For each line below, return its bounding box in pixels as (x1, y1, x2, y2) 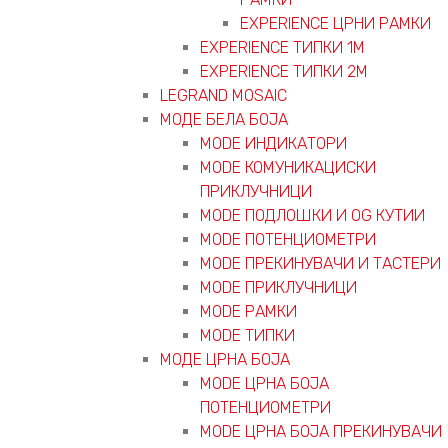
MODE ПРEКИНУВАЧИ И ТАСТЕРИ (200, 253, 441, 273)
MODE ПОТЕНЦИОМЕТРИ (200, 229, 376, 249)
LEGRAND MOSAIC (160, 85, 287, 105)
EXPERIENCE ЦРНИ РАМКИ (240, 13, 431, 33)
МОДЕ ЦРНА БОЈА (160, 349, 290, 369)
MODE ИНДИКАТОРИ (200, 133, 347, 153)
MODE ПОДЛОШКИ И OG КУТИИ (200, 205, 425, 225)
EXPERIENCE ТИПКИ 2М (200, 61, 368, 81)
